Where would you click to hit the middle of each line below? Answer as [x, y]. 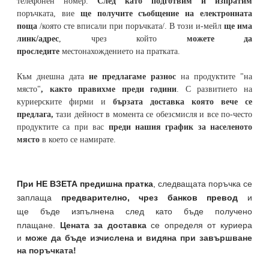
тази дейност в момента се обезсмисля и [130, 115]
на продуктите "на [214, 77]
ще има [238, 26]
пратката [162, 52]
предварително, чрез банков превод [150, 198]
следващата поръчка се [204, 184]
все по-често [230, 115]
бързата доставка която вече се [183, 102]
